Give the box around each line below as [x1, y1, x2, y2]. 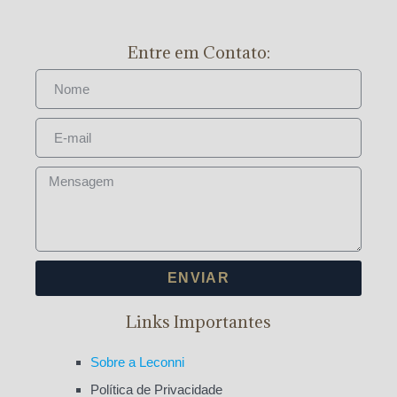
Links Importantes [126, 310, 271, 332]
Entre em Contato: [127, 41, 270, 63]
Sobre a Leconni [90, 354, 184, 370]
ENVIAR [167, 269, 230, 285]
